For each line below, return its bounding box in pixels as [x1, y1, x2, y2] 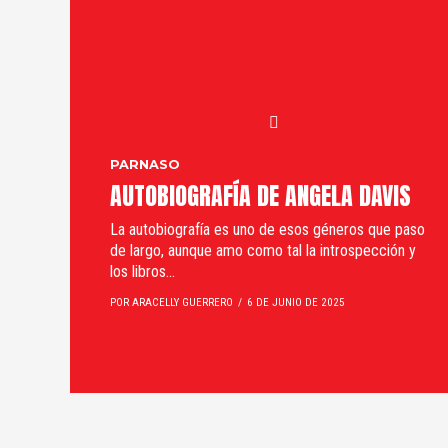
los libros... [110, 262, 175, 281]
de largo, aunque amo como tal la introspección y [110, 241, 416, 260]
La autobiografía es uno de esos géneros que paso [110, 220, 425, 239]
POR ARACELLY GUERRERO [110, 296, 233, 309]
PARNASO [110, 157, 180, 172]
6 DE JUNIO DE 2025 [247, 296, 345, 309]
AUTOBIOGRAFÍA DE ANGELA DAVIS [110, 178, 411, 214]
